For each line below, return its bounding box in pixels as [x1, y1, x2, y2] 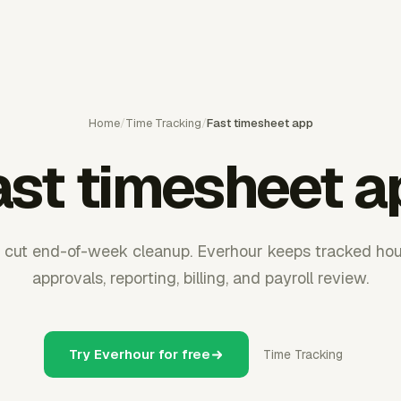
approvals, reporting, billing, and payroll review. [32, 268, 369, 288]
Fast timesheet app [206, 115, 313, 131]
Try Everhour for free [69, 346, 210, 363]
